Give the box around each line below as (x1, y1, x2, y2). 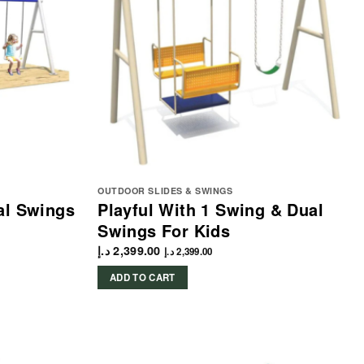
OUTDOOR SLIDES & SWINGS (97, 184, 233, 197)
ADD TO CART (109, 270, 175, 284)
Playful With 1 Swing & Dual (97, 197, 323, 222)
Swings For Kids (97, 219, 231, 243)
